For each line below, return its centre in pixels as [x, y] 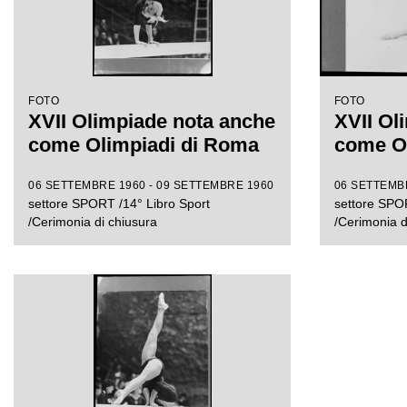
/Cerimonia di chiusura [93, 222]
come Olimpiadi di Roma [144, 145]
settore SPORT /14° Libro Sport [119, 203]
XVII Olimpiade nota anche [152, 121]
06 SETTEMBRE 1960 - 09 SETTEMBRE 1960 [151, 185]
